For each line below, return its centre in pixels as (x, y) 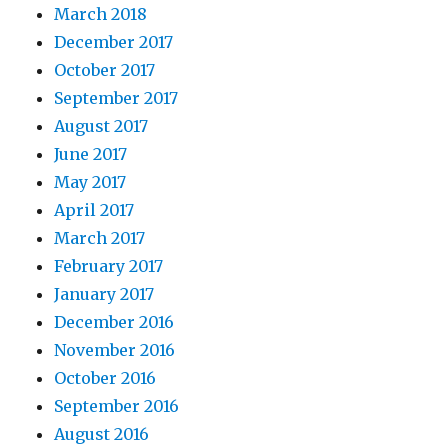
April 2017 (94, 210)
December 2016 (114, 322)
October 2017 (105, 70)
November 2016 (115, 350)
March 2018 (101, 14)
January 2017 (104, 294)
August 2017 (101, 126)
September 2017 (116, 98)
